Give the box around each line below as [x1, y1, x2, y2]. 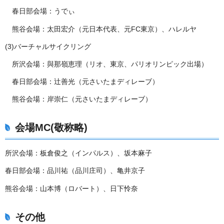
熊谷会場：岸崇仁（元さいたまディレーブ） [12, 95, 152, 103]
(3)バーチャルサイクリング [5, 42, 91, 50]
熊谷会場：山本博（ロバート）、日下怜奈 [5, 184, 138, 192]
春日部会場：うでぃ [12, 7, 75, 15]
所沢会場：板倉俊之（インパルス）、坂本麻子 [5, 149, 152, 157]
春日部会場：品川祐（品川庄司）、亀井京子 [5, 166, 145, 175]
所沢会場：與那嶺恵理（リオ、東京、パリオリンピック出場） [12, 59, 208, 68]
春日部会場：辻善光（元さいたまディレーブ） [12, 77, 159, 86]
